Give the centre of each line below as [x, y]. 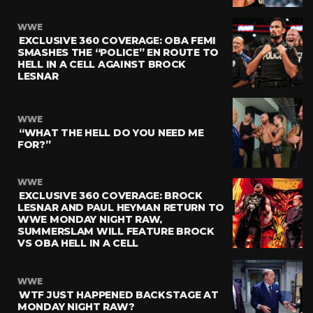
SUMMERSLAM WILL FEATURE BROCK [116, 231]
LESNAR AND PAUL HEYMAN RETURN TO [121, 208]
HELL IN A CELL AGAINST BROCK [102, 64]
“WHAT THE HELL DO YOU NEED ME [111, 132]
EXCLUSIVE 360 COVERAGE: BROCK [111, 196]
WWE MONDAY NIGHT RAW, [90, 219]
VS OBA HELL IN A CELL [78, 243]
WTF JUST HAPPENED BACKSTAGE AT [119, 294]
